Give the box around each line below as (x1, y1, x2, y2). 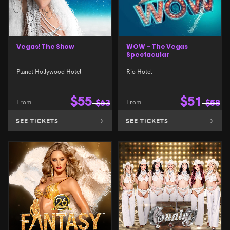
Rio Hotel (126, 67, 152, 76)
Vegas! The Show (16, 42, 75, 51)
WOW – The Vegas (126, 42, 188, 51)
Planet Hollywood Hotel (16, 67, 81, 76)
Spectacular (126, 50, 169, 59)
